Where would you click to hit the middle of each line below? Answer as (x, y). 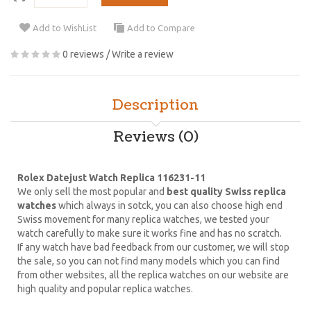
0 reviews (83, 54)
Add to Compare (161, 28)
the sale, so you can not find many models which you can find (149, 261)
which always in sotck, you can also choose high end (170, 205)
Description (155, 105)
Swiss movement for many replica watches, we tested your (143, 219)
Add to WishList (65, 28)
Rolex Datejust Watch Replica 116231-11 (111, 177)
